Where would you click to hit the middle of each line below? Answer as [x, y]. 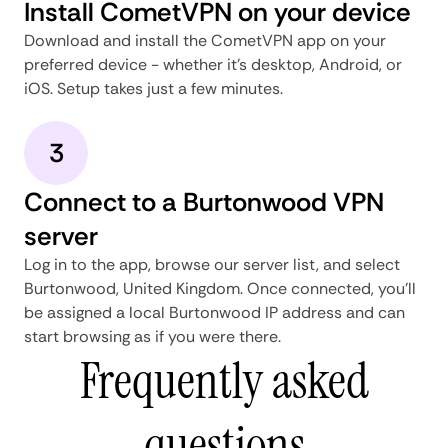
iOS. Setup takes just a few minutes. [153, 88]
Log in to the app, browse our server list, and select [212, 264]
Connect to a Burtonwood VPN [204, 201]
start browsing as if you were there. [152, 336]
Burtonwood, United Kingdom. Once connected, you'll [220, 288]
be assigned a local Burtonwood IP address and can [214, 312]
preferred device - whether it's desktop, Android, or [213, 64]
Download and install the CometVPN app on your [205, 40]
